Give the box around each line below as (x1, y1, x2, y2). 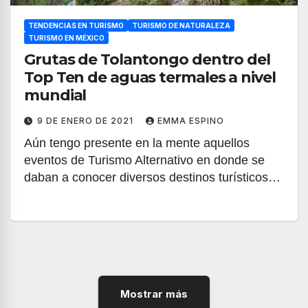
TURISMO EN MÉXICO (28, 34, 104, 42)
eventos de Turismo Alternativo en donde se (24, 153, 265, 167)
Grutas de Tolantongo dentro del (24, 50, 270, 69)
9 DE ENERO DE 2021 (37, 115, 136, 126)
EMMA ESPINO (157, 115, 224, 126)
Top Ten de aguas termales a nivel (24, 68, 276, 87)
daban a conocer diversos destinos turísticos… (24, 170, 280, 184)
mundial (24, 86, 87, 104)
